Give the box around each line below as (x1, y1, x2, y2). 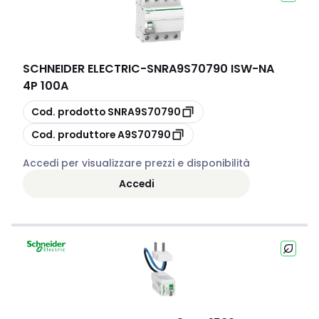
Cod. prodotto (31, 104, 105, 119)
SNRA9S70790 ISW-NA (147, 61, 274, 77)
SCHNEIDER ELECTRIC (23, 61, 140, 77)
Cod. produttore (31, 127, 115, 142)
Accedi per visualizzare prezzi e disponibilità (23, 156, 250, 170)
